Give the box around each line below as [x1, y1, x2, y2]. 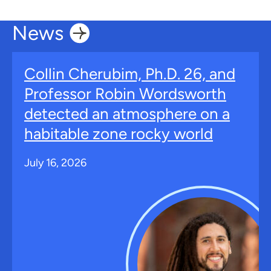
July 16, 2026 [24, 156, 87, 169]
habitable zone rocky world [24, 124, 213, 143]
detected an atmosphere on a [24, 104, 230, 123]
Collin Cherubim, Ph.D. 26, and [24, 64, 235, 83]
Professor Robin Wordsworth [24, 84, 226, 103]
